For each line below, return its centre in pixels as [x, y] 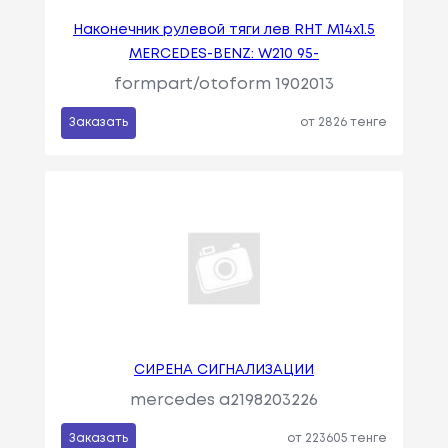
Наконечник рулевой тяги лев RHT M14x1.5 [223, 30]
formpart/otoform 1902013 [223, 85]
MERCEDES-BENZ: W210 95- [223, 54]
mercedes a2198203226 [223, 401]
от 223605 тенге [337, 439]
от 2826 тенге [344, 123]
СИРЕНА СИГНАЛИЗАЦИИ [223, 370]
